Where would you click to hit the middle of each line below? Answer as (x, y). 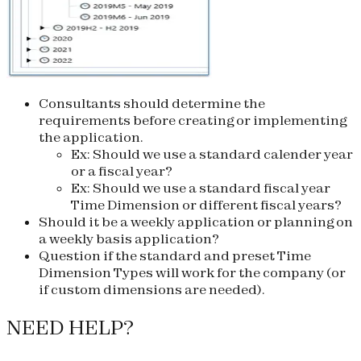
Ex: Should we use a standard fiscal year (201, 188)
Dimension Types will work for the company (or (192, 273)
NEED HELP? (70, 327)
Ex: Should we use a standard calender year (212, 154)
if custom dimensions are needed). (152, 290)
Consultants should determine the (152, 104)
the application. (91, 137)
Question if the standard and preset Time (175, 256)
